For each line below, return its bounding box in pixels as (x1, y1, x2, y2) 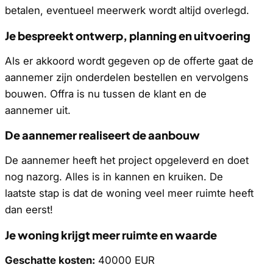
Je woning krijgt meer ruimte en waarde (5, 228, 217, 243)
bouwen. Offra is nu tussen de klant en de (5, 87, 207, 100)
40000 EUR (98, 254, 155, 267)
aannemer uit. (5, 104, 71, 116)
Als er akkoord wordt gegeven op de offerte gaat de (5, 54, 253, 67)
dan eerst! (5, 204, 53, 216)
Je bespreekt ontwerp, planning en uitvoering (5, 28, 250, 43)
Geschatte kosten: (5, 254, 95, 267)
